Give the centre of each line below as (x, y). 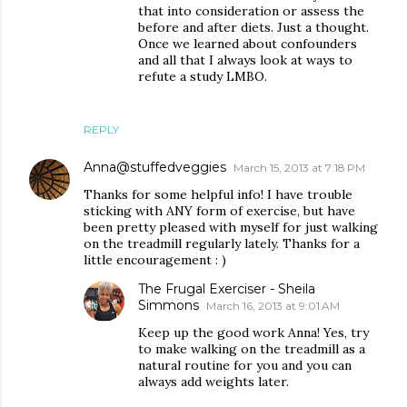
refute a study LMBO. (203, 76)
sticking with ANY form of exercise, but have (219, 211)
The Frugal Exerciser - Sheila (227, 289)
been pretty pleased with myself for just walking (231, 227)
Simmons (169, 305)
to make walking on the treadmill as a (252, 349)
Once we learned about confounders (248, 44)
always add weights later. (213, 382)
